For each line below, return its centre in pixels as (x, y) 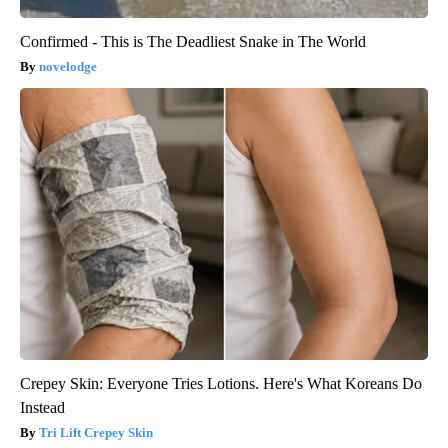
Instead (42, 407)
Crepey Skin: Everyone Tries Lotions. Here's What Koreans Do (221, 383)
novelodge (68, 66)
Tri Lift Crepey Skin (96, 432)
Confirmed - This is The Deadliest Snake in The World (193, 41)
